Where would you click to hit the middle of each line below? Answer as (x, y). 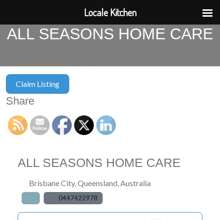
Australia (136, 183)
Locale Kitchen (110, 12)
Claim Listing (38, 84)
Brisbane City (52, 183)
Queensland (97, 183)
